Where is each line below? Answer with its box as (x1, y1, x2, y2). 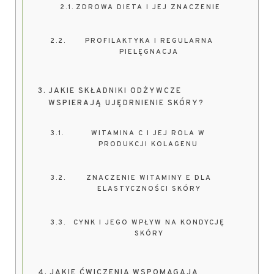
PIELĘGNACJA (119, 48, 179, 56)
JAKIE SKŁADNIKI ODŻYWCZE (48, 86, 182, 96)
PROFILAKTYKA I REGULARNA (84, 37, 213, 45)
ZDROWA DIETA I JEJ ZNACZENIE (75, 3, 221, 12)
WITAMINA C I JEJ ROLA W (91, 129, 206, 138)
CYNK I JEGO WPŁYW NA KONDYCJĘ (73, 218, 225, 227)
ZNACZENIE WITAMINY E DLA (86, 174, 212, 182)
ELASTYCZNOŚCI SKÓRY (97, 185, 201, 193)
